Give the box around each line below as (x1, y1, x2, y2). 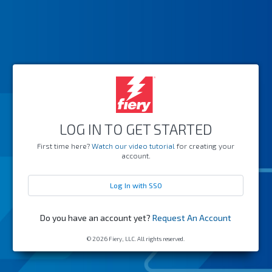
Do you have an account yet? (40, 212, 151, 223)
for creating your (175, 141, 234, 150)
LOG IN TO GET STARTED (59, 120, 212, 138)
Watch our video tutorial (92, 141, 175, 150)
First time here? (37, 141, 92, 150)
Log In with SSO (109, 181, 162, 189)
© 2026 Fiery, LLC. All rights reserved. (87, 235, 185, 242)
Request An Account (152, 212, 231, 223)
